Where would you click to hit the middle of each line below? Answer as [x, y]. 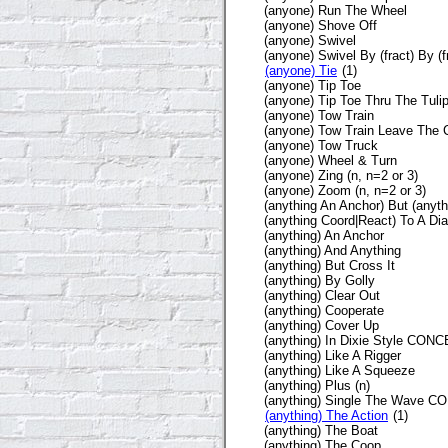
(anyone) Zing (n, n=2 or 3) [341, 175]
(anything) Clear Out [322, 295]
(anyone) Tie [301, 70]
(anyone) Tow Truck [321, 145]
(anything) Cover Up [321, 325]
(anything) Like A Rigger [332, 355]
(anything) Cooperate [324, 310]
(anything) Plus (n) [317, 385]
